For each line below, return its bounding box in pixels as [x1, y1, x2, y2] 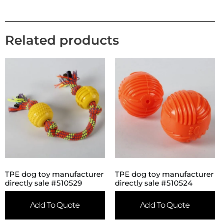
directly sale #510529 [5, 178, 82, 188]
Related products [5, 32, 119, 49]
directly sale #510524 [115, 178, 192, 188]
